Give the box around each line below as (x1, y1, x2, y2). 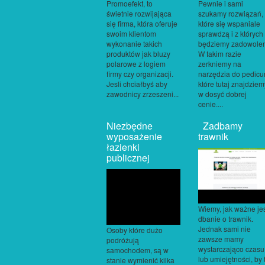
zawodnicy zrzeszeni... (106, 88, 179, 99)
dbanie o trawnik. (198, 213, 253, 224)
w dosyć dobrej (198, 88, 247, 99)
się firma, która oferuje (106, 18, 177, 28)
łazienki (106, 140, 140, 154)
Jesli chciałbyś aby (106, 78, 167, 89)
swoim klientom (106, 28, 156, 38)
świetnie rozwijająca (106, 8, 172, 18)
